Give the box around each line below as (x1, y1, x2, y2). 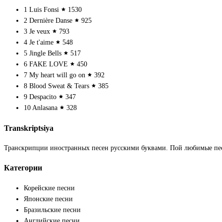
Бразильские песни (24, 206, 81, 214)
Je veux (29, 28, 50, 36)
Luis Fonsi (29, 6, 59, 14)
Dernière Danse (29, 17, 72, 25)
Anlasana (32, 104, 57, 112)
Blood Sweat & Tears (29, 82, 89, 90)
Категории (4, 163, 42, 173)
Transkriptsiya (4, 123, 54, 133)
